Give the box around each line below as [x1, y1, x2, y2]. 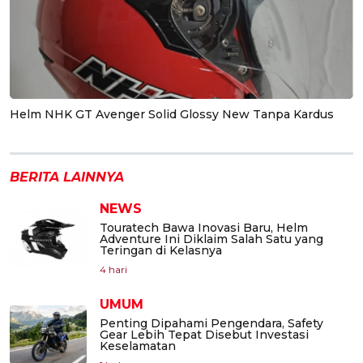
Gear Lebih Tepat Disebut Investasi [100, 327, 309, 343]
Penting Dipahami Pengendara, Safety [100, 316, 323, 331]
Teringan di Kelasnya [100, 243, 222, 258]
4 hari [100, 263, 127, 276]
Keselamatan [100, 339, 176, 354]
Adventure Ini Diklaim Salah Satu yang [100, 232, 323, 247]
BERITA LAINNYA [10, 169, 124, 186]
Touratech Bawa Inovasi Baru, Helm [100, 220, 308, 236]
